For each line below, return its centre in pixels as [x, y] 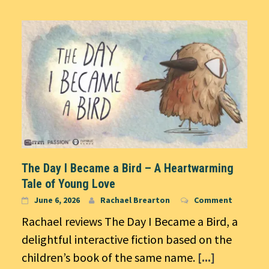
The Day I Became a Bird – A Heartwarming [128, 168]
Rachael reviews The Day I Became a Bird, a [130, 221]
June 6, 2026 [57, 200]
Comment [213, 200]
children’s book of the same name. [110, 257]
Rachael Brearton [135, 200]
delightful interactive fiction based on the [127, 239]
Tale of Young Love [68, 183]
